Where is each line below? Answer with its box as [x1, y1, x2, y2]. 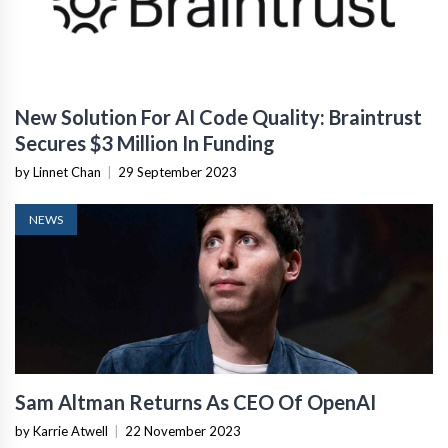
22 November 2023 [125, 422, 241, 439]
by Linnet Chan [15, 163, 101, 180]
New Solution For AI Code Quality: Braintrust [15, 104, 422, 129]
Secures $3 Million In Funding [15, 130, 275, 155]
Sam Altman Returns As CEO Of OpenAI [15, 389, 376, 414]
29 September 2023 [118, 163, 237, 180]
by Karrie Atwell [15, 422, 108, 439]
